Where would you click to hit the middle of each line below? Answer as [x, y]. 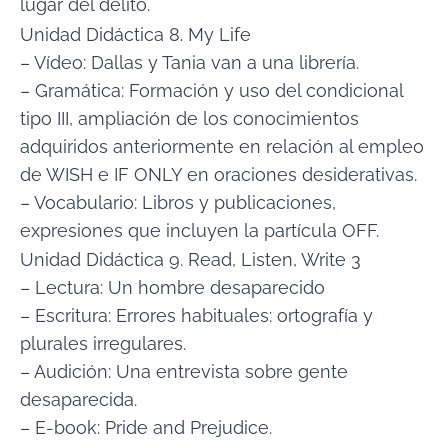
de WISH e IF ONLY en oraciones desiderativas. [218, 174]
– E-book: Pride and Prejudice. [146, 428]
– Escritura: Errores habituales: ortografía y [196, 316]
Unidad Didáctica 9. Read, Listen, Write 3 [190, 260]
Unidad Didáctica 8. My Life [135, 34]
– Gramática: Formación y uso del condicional [211, 90]
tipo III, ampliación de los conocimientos [189, 118]
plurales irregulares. [103, 344]
